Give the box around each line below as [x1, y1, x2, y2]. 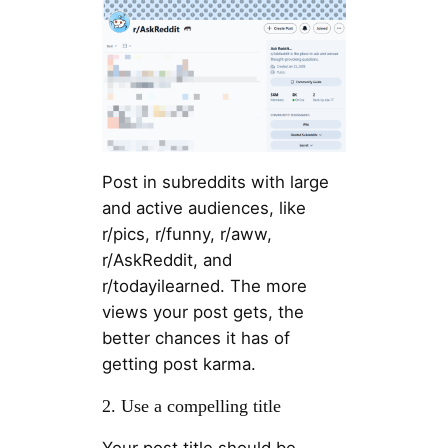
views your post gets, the [101, 302, 304, 323]
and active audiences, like [101, 198, 306, 219]
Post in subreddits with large [101, 172, 329, 193]
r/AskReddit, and [101, 250, 232, 271]
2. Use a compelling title [101, 395, 281, 416]
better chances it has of [101, 328, 290, 349]
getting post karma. [101, 354, 256, 375]
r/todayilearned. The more [101, 276, 307, 297]
